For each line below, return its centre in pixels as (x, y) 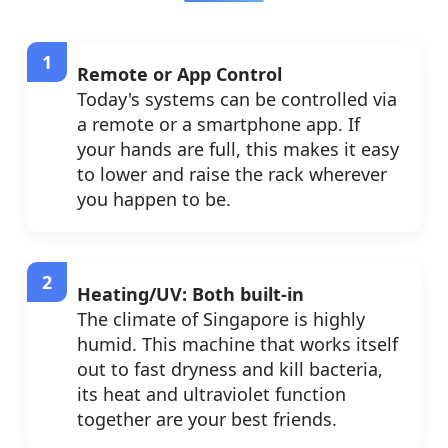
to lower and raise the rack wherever (232, 174)
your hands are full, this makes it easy (238, 149)
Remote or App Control (179, 74)
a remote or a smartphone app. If (218, 124)
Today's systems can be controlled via (237, 99)
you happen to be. (154, 199)
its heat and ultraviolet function (211, 394)
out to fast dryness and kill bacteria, (230, 369)
